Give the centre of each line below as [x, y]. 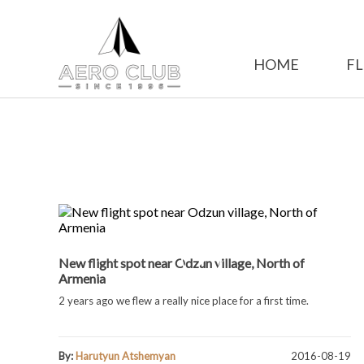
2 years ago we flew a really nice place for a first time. [184, 301]
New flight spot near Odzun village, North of [182, 263]
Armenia [82, 278]
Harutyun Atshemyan [126, 356]
